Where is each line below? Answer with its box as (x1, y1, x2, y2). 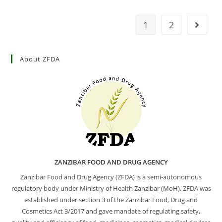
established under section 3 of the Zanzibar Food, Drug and (24, 195, 198, 204)
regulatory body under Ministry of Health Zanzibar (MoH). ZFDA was (11, 183, 211, 193)
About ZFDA (20, 54, 60, 63)
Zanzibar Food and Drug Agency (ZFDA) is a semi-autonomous (20, 172, 202, 181)
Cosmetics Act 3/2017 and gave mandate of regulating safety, (22, 206, 200, 216)
